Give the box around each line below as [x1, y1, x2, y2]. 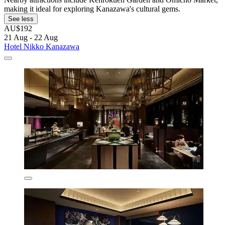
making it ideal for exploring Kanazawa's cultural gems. [4, 4, 180, 13]
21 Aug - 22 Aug [4, 33, 58, 42]
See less [8, 15, 34, 23]
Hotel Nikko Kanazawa [4, 42, 79, 51]
